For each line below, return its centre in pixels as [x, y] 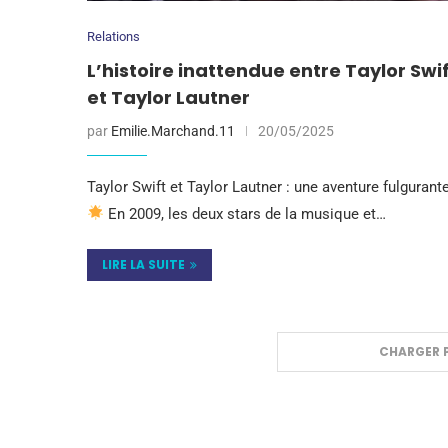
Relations [113, 36]
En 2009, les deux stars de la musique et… [245, 213]
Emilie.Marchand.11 [173, 130]
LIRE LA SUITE [143, 264]
